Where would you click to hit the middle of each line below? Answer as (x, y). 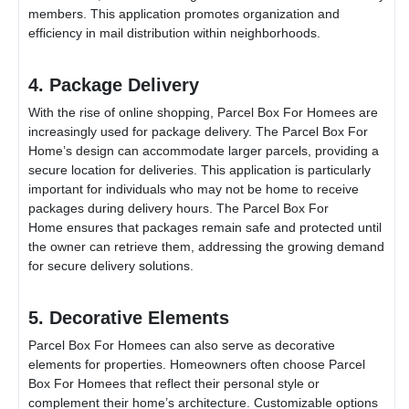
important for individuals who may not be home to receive (194, 189)
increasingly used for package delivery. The (155, 131)
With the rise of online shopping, (123, 112)
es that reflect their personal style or (216, 383)
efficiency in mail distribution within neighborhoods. (174, 32)
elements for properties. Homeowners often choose (178, 364)
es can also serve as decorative (244, 345)
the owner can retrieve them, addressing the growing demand (206, 246)
